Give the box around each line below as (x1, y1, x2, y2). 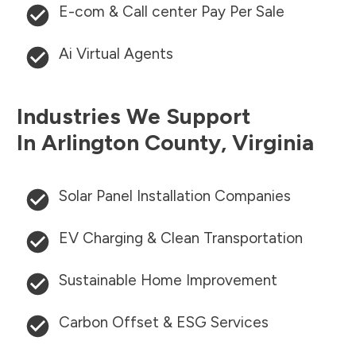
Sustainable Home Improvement (59, 271, 277, 290)
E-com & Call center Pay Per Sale (59, 2, 284, 21)
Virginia (232, 129, 314, 157)
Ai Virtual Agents (59, 44, 173, 64)
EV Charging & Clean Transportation (59, 229, 303, 248)
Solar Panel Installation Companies (59, 187, 291, 206)
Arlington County (41, 129, 221, 157)
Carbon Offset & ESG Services (59, 313, 269, 332)
